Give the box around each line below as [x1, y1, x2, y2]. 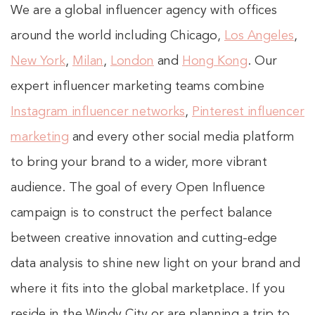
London [110, 55, 154, 67]
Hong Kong [182, 55, 247, 67]
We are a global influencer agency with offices [11, 4, 277, 17]
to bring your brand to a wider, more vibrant [11, 156, 267, 169]
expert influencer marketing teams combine [11, 80, 264, 93]
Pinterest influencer [192, 105, 304, 118]
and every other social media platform [69, 131, 295, 143]
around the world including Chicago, [11, 30, 224, 42]
